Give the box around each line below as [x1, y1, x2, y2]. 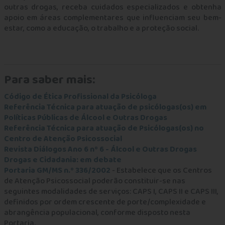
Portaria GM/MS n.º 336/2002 [4, 164, 110, 177]
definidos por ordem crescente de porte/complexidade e [4, 196, 206, 208]
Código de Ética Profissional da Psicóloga [4, 90, 157, 103]
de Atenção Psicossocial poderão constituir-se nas [4, 175, 185, 187]
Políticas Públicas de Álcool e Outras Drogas [4, 111, 167, 124]
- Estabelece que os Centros [110, 164, 212, 177]
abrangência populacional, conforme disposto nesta [4, 206, 190, 219]
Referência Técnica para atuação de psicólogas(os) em [4, 101, 207, 114]
